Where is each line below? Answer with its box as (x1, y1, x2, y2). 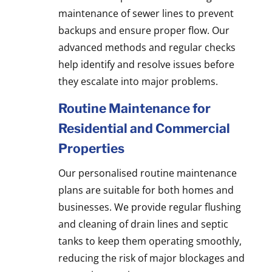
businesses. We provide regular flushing (58, 200, 241, 214)
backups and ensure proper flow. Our (58, 23, 229, 37)
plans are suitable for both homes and (58, 183, 234, 197)
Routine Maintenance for (58, 100, 211, 116)
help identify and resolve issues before (58, 57, 234, 71)
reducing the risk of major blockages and (58, 251, 245, 265)
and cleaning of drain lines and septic (58, 217, 228, 231)
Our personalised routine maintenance (58, 166, 237, 180)
